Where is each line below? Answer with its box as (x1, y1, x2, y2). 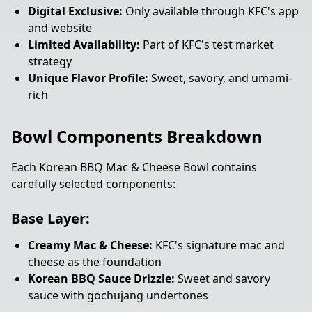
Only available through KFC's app (123, 3, 299, 19)
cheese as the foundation (28, 254, 162, 270)
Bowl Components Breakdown (11, 125, 263, 148)
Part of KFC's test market (140, 37, 274, 52)
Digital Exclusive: (28, 3, 123, 19)
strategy (28, 54, 72, 69)
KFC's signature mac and (153, 237, 285, 253)
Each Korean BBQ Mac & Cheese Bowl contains (11, 159, 257, 175)
